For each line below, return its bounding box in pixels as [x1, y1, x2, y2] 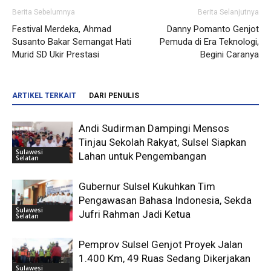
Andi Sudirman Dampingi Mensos [79, 122, 229, 135]
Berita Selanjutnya [198, 8, 259, 17]
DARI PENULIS [89, 91, 139, 100]
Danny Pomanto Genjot [167, 24, 259, 35]
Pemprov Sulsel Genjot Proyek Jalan [79, 238, 243, 251]
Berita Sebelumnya [12, 8, 75, 17]
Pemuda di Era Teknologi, [160, 36, 259, 48]
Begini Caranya [200, 49, 259, 60]
